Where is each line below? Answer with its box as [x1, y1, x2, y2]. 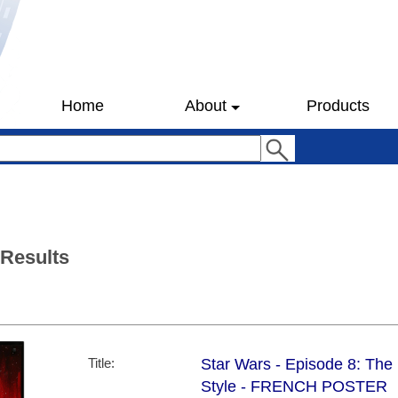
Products [306, 97, 370, 115]
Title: [88, 355, 115, 371]
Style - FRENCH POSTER [201, 378, 387, 396]
